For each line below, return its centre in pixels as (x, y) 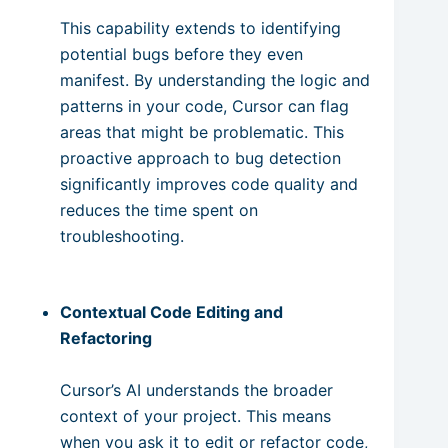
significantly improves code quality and (209, 184)
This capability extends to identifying (200, 28)
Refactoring (106, 338)
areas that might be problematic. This (202, 132)
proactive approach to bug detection (200, 158)
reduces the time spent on (159, 210)
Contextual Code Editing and (171, 312)
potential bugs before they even (181, 54)
